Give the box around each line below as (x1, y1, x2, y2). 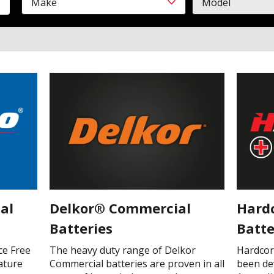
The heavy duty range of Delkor (49, 243, 196, 257)
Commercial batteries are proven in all (49, 256, 224, 270)
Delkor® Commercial (49, 198, 191, 217)
